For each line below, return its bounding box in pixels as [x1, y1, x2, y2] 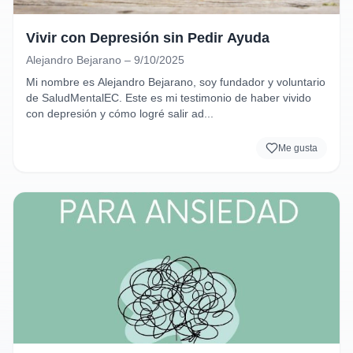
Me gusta [278, 143, 318, 154]
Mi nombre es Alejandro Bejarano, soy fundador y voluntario [26, 76, 325, 88]
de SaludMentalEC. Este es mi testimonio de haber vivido [26, 91, 311, 104]
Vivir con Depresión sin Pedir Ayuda [26, 30, 269, 46]
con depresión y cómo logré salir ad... [26, 107, 214, 120]
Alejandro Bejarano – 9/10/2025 [26, 54, 184, 66]
